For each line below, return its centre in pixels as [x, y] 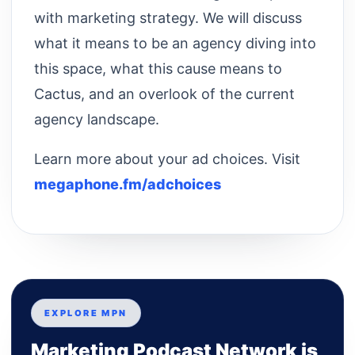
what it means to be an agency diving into [175, 43]
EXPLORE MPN [86, 313]
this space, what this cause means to [158, 68]
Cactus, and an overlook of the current [164, 94]
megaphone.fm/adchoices [128, 184]
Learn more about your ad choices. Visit [167, 158]
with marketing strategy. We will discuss [168, 17]
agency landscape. [97, 119]
